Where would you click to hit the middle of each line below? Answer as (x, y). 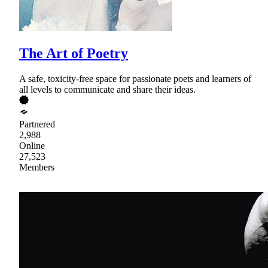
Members (37, 167)
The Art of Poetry (74, 54)
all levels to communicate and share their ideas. (107, 89)
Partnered (37, 124)
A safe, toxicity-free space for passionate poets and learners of (135, 78)
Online (32, 145)
